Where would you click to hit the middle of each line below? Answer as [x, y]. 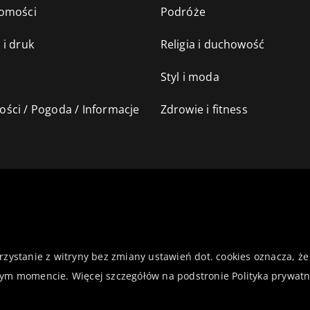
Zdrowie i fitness [204, 109]
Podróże [183, 11]
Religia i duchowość [212, 44]
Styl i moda [190, 76]
